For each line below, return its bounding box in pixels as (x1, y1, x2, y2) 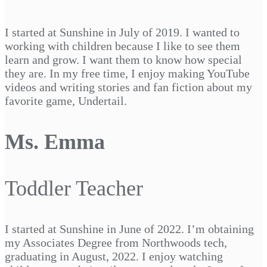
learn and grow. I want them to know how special (5, 52, 242, 66)
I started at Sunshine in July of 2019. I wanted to (5, 25, 240, 39)
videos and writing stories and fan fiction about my (5, 80, 252, 94)
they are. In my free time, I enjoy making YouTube (5, 66, 250, 80)
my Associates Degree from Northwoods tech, (5, 235, 227, 249)
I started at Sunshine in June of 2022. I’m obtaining (5, 222, 254, 235)
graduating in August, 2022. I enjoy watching (5, 249, 223, 263)
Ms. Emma (5, 129, 105, 154)
